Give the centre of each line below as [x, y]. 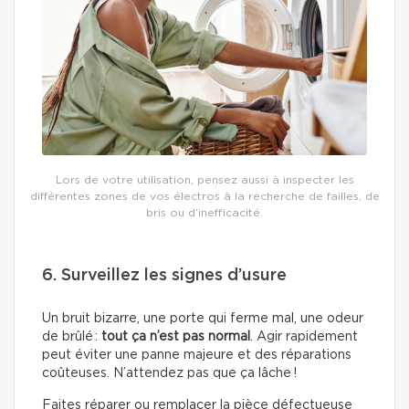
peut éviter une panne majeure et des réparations [197, 355]
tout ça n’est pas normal [176, 336]
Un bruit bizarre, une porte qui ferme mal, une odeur [203, 318]
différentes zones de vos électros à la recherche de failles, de [204, 196]
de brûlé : [72, 336]
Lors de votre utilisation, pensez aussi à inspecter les [204, 179]
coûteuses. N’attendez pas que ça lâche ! [169, 373]
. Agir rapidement [304, 336]
